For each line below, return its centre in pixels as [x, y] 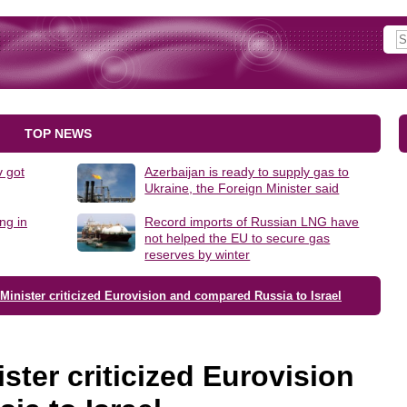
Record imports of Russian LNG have [252, 221]
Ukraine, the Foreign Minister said [242, 188]
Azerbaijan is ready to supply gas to [247, 172]
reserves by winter [198, 254]
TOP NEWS [58, 134]
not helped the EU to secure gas [238, 238]
